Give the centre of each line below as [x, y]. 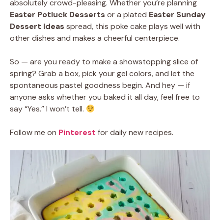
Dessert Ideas [37, 26]
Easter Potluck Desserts [57, 14]
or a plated [127, 14]
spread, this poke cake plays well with [132, 26]
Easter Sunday [177, 14]
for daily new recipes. [136, 132]
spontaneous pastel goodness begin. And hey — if [100, 85]
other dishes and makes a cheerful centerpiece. [95, 38]
